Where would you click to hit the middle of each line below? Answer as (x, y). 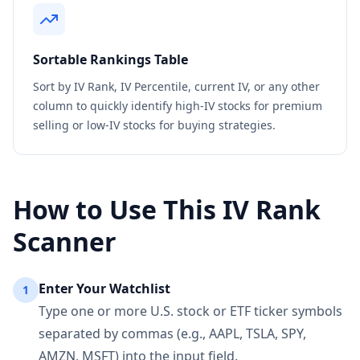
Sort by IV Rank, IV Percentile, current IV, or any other (176, 86)
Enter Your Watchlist (104, 288)
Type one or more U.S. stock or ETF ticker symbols (190, 311)
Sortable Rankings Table (110, 59)
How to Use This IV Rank (167, 209)
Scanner (65, 241)
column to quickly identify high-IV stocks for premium (178, 106)
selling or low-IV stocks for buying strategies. (154, 125)
